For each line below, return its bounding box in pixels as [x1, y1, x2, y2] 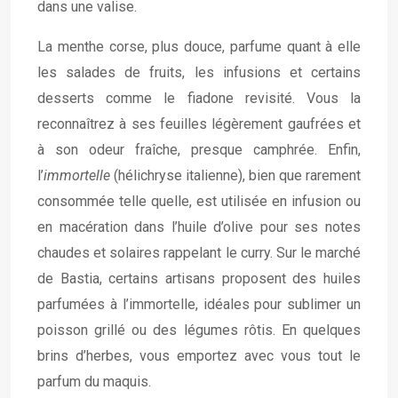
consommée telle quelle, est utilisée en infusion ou [37, 193, 361, 210]
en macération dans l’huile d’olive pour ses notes [37, 219, 361, 235]
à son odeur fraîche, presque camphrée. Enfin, [37, 141, 361, 158]
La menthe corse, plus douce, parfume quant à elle [37, 38, 361, 55]
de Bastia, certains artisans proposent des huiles [37, 270, 361, 287]
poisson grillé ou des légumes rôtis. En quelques [37, 322, 361, 338]
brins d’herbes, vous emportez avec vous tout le [37, 347, 361, 364]
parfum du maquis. [37, 373, 151, 390]
